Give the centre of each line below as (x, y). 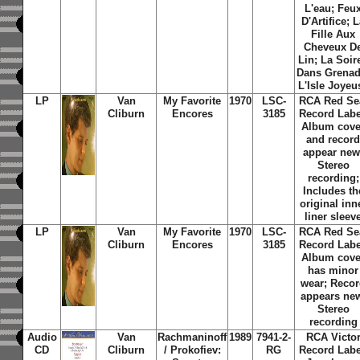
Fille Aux (333, 34)
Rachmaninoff (192, 337)
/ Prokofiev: (192, 350)
